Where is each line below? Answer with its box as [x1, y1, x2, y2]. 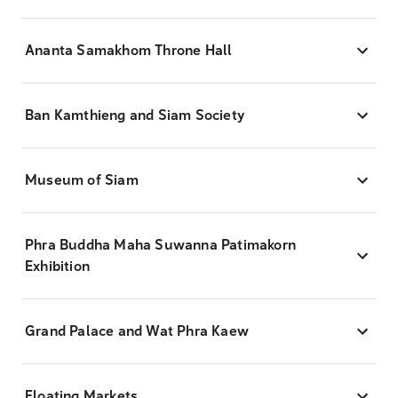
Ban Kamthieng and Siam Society [25, 107, 244, 123]
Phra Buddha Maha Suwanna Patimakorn [25, 236, 296, 253]
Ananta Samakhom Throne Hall [25, 42, 233, 59]
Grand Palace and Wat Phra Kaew [25, 322, 249, 339]
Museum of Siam [25, 171, 139, 188]
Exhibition [25, 258, 90, 275]
